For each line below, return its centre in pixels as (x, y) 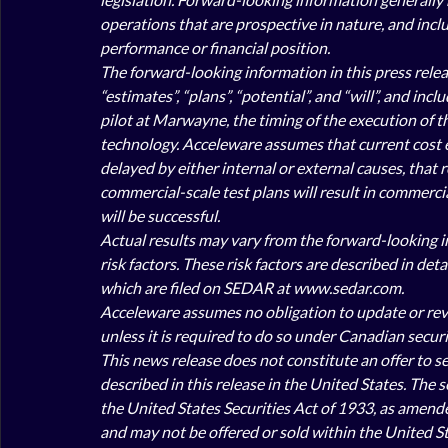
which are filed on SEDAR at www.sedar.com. (252, 287)
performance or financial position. (215, 47)
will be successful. (161, 215)
